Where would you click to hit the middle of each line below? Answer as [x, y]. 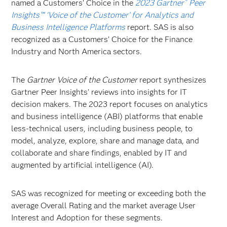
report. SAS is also [161, 27]
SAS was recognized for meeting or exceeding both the [109, 193]
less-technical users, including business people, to [102, 128]
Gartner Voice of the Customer [82, 80]
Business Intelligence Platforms [68, 27]
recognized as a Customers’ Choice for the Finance [102, 39]
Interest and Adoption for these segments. [87, 218]
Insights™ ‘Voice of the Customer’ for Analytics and [103, 15]
